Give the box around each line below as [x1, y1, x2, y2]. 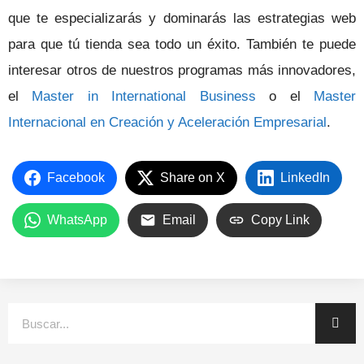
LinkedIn [280, 170, 330, 184]
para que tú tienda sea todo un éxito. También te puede [8, 37, 356, 53]
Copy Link [251, 212, 310, 227]
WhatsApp [47, 212, 107, 227]
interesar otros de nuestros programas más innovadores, [8, 63, 356, 79]
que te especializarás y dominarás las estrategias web [8, 11, 356, 27]
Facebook [47, 170, 105, 184]
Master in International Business [32, 89, 256, 105]
